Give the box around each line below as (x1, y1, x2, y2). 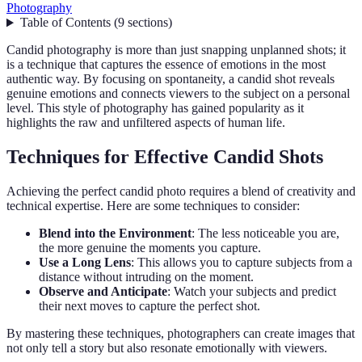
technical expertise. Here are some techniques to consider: (6, 199, 300, 213)
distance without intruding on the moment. (39, 270, 254, 284)
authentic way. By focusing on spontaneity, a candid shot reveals (6, 72, 335, 86)
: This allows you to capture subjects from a (131, 255, 352, 270)
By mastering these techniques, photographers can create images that (6, 326, 355, 341)
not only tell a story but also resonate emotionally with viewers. (6, 341, 327, 356)
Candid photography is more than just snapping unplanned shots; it (6, 43, 346, 57)
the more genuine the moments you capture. (39, 241, 261, 255)
